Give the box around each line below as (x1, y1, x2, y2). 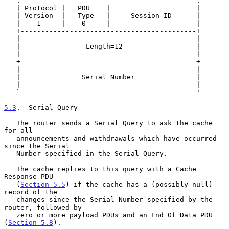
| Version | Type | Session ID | (4, 11, 16, 19)
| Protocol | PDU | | (4, 4, 16, 12)
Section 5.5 (20, 180, 65, 188)
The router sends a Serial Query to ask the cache (4, 119, 16, 127)
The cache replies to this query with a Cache (4, 165, 16, 173)
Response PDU (4, 172, 53, 180)
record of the (4, 188, 57, 196)
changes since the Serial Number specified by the (4, 195, 16, 203)
